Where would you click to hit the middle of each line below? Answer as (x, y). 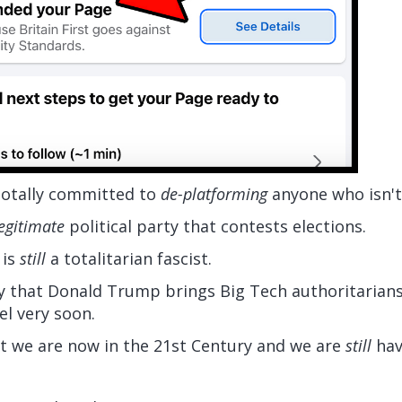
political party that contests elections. (215, 226)
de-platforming (214, 193)
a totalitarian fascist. (129, 258)
